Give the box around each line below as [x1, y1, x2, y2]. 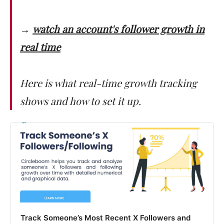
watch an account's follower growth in [32, 21, 204, 35]
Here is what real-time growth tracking [20, 75, 197, 89]
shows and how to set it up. [20, 93, 141, 107]
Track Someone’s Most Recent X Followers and [20, 212, 190, 222]
